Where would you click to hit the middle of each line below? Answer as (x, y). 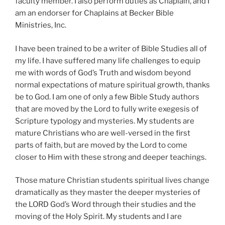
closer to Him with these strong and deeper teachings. (111, 157)
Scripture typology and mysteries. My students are (105, 121)
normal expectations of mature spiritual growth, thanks (113, 85)
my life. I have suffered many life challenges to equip (108, 61)
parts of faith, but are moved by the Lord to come (101, 145)
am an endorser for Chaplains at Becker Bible (94, 13)
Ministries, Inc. (41, 25)
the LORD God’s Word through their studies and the (105, 205)
